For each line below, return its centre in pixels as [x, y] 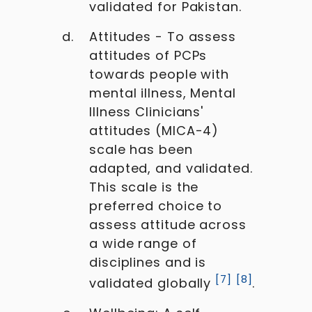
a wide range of [143, 243]
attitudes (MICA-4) [154, 131]
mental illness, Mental [163, 93]
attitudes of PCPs [148, 55]
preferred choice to [156, 206]
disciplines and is [148, 262]
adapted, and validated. [171, 168]
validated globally [150, 283]
